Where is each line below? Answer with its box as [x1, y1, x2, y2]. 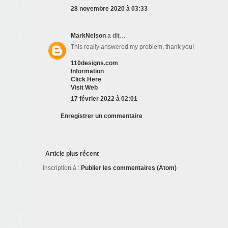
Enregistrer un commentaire [61, 112, 142, 120]
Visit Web [71, 84, 98, 92]
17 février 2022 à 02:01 [71, 95, 137, 103]
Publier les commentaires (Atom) [81, 164, 177, 172]
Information [71, 68, 104, 75]
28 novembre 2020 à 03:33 [71, 5, 148, 13]
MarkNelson [71, 32, 106, 40]
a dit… [106, 32, 126, 40]
